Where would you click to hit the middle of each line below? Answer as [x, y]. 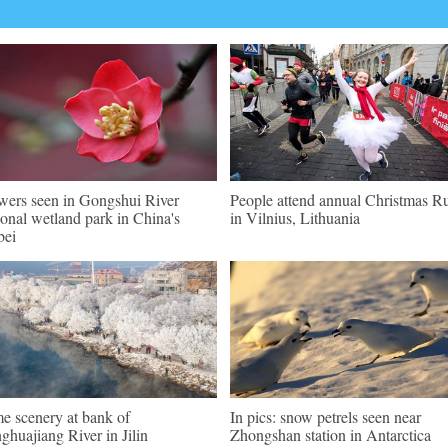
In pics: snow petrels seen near [325, 416]
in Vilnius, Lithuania [295, 217]
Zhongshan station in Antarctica [330, 434]
